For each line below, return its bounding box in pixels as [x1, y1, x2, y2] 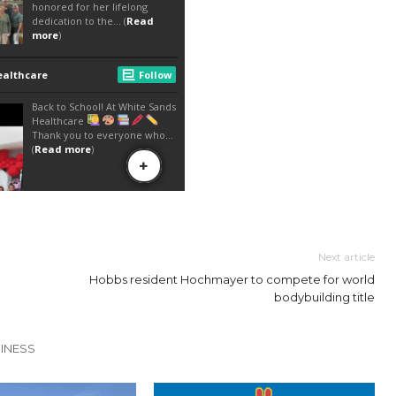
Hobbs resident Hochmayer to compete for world [89, 271, 375, 286]
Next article [318, 249, 375, 263]
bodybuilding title [274, 289, 375, 304]
